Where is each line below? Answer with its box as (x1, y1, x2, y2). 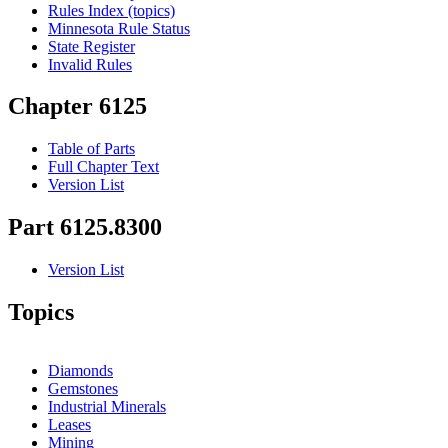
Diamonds (48, 361, 113, 379)
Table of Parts (48, 140, 135, 158)
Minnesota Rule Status (48, 19, 190, 37)
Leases (48, 415, 91, 433)
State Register (48, 37, 135, 55)
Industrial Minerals (48, 397, 166, 415)
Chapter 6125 (8, 93, 147, 120)
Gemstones (48, 379, 118, 397)
